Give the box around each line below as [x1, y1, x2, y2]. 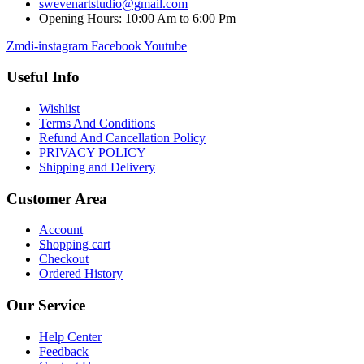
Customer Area [6, 189, 107, 207]
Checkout [39, 252, 89, 266]
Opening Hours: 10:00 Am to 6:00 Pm [39, 11, 236, 25]
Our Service [6, 297, 85, 314]
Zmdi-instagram [6, 38, 88, 53]
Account [39, 223, 83, 237]
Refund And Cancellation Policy [39, 131, 206, 145]
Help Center [39, 329, 102, 344]
